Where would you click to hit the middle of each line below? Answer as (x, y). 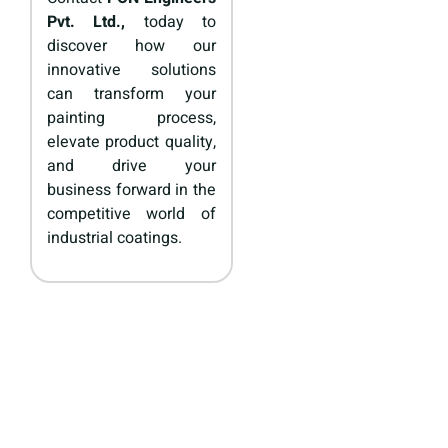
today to (170, 22)
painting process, (131, 118)
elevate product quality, (131, 142)
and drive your (131, 166)
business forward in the (131, 190)
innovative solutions (131, 70)
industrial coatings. (114, 238)
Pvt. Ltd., (86, 22)
